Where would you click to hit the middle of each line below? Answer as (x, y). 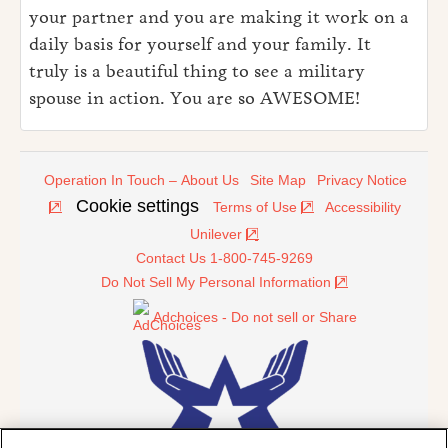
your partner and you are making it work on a (219, 17)
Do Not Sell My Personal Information (215, 282)
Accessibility (362, 207)
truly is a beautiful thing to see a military (197, 71)
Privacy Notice (362, 180)
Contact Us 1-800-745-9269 (224, 258)
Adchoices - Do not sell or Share (254, 317)
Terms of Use (254, 207)
